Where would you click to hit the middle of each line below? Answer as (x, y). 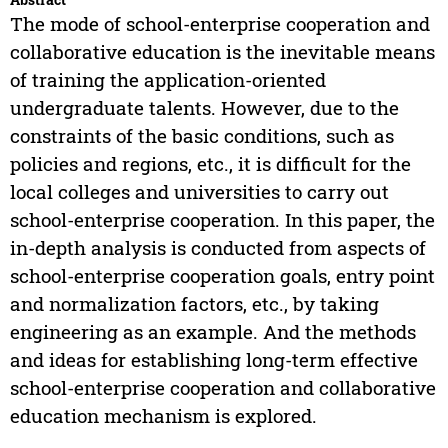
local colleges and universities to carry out (199, 192)
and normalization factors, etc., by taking (194, 304)
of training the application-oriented (167, 80)
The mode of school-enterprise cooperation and (219, 24)
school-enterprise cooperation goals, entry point (222, 276)
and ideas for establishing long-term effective (213, 360)
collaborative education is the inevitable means (222, 52)
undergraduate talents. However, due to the (204, 108)
